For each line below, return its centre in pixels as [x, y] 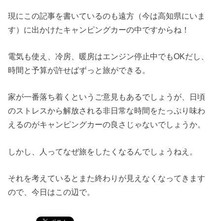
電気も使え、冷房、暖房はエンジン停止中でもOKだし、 [109, 56]
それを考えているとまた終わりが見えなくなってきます [107, 178]
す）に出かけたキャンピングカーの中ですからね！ [99, 29]
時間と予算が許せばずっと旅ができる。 [79, 70]
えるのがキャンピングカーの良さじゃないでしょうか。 [107, 125]
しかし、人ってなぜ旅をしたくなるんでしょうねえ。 [103, 151]
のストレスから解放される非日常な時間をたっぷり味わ [107, 111]
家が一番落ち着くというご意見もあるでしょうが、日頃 [107, 97]
